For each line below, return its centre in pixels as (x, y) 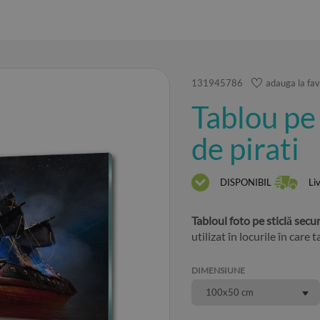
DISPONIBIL (246, 182)
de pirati (246, 149)
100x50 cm (230, 292)
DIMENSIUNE (219, 270)
